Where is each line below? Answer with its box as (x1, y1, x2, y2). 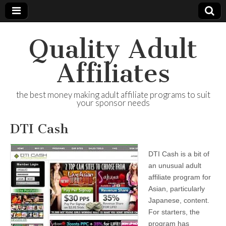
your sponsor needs (76, 97, 150, 108)
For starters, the (148, 208, 200, 216)
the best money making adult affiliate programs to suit (16, 89, 210, 100)
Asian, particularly (148, 185, 205, 193)
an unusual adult (148, 161, 201, 169)
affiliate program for (148, 173, 211, 181)
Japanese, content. (148, 196, 209, 204)
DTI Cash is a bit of (148, 150, 209, 158)
